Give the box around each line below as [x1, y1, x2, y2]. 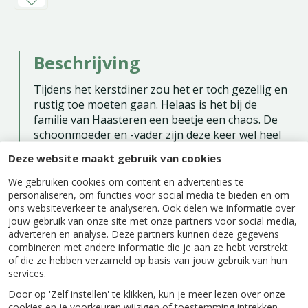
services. [8, 266, 46, 280]
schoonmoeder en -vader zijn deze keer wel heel [33, 127, 281, 142]
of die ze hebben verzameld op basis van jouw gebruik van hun [8, 253, 287, 267]
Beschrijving [33, 51, 140, 74]
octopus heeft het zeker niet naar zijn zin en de [33, 157, 276, 173]
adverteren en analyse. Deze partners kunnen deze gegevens [8, 227, 279, 241]
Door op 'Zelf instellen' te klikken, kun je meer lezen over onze [8, 287, 285, 300]
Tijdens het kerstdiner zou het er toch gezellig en [33, 82, 287, 97]
